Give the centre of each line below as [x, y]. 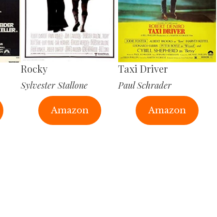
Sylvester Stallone [54, 85]
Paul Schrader [145, 85]
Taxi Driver [143, 69]
